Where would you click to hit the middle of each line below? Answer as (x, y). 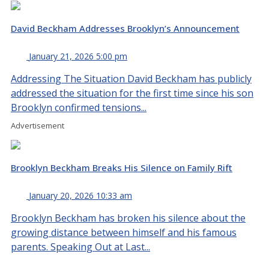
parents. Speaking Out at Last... (80, 246)
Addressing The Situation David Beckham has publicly (131, 78)
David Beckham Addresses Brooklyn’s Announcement (125, 28)
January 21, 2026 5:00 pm (78, 56)
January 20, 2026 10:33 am (80, 195)
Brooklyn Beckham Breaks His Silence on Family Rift (122, 167)
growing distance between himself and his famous (124, 232)
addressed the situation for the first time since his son (132, 93)
